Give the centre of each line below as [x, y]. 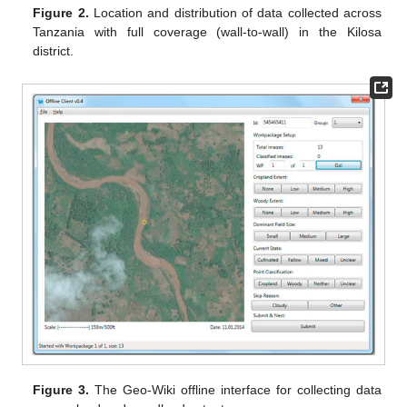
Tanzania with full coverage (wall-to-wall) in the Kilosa [207, 31]
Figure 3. [61, 389]
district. [54, 50]
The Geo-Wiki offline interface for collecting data [235, 389]
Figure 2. [61, 12]
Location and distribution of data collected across [235, 12]
